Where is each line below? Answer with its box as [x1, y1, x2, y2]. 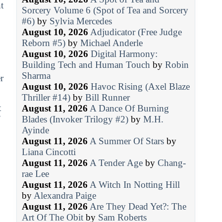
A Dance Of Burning [89, 103, 169, 113]
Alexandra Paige [33, 190, 96, 201]
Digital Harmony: [90, 48, 158, 59]
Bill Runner [85, 92, 130, 103]
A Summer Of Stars [89, 135, 164, 146]
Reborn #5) [21, 37, 65, 48]
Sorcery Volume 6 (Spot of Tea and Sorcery [21, 4, 188, 15]
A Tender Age [89, 157, 143, 168]
